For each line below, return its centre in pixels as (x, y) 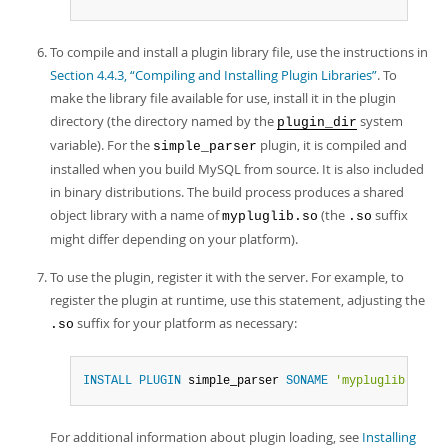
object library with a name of (136, 215)
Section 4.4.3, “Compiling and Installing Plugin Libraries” (213, 75)
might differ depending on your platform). (174, 239)
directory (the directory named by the (163, 121)
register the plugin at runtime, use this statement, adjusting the (237, 300)
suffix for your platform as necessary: (185, 323)
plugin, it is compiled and (332, 145)
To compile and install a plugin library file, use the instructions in (239, 52)
